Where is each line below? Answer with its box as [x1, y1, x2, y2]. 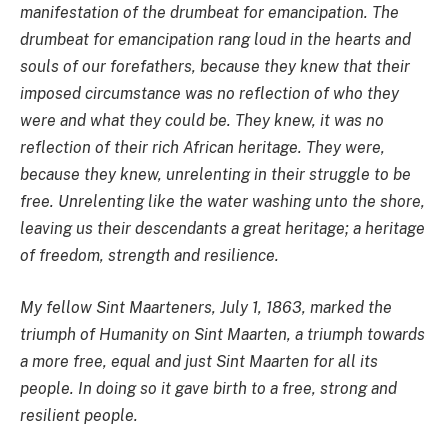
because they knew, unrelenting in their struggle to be [20, 165, 411, 185]
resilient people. [20, 405, 138, 425]
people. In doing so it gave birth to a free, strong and [20, 378, 397, 398]
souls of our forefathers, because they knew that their [20, 57, 410, 77]
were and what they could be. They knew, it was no [20, 111, 384, 131]
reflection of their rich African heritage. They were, [20, 138, 385, 158]
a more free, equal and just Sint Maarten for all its [20, 351, 378, 371]
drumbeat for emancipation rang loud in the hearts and [20, 30, 411, 50]
